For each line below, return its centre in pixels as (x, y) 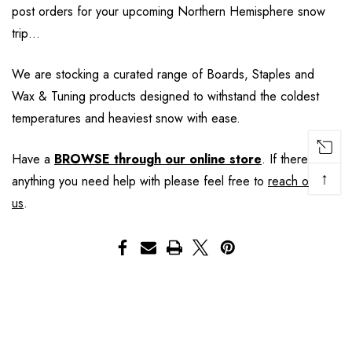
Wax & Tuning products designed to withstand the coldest (165, 96)
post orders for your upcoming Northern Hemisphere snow (169, 11)
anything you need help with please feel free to (140, 181)
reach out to (300, 181)
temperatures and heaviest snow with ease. (126, 118)
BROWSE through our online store (158, 159)
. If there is (291, 159)
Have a (33, 159)
